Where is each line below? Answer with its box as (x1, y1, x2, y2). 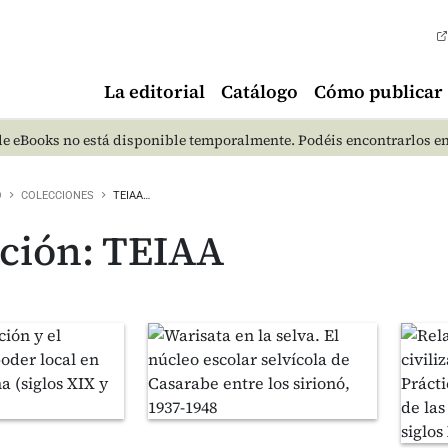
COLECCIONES (21, 189, 94, 202)
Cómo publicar (314, 79, 443, 104)
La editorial (104, 79, 205, 104)
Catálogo (221, 79, 298, 104)
